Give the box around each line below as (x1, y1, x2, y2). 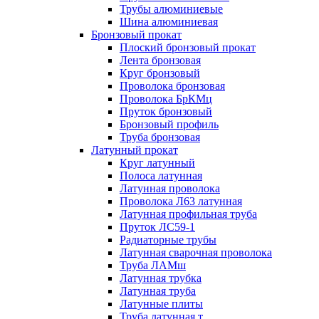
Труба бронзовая (120, 131, 200, 143)
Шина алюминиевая (120, 16, 218, 28)
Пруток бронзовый (120, 105, 212, 117)
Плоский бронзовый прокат (120, 41, 256, 53)
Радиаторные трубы (120, 234, 216, 246)
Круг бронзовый (120, 67, 200, 79)
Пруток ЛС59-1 (120, 221, 195, 233)
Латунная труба (120, 285, 196, 297)
